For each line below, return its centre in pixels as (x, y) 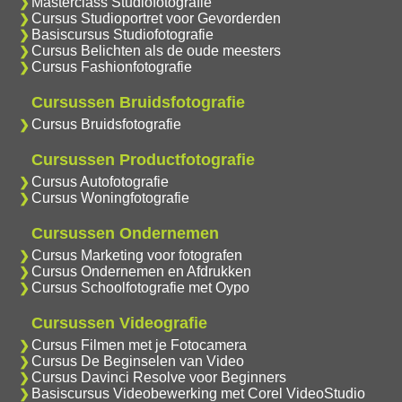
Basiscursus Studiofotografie (122, 35)
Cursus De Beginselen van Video (137, 362)
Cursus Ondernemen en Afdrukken (141, 272)
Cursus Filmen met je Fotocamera (139, 345)
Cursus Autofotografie (100, 182)
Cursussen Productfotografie (143, 160)
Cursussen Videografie (119, 323)
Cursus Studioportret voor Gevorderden (156, 19)
